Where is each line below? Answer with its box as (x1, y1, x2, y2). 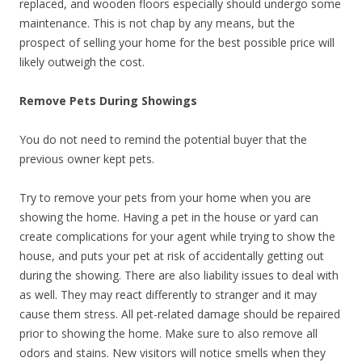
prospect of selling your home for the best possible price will (19, 35, 335, 50)
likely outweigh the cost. (19, 54, 145, 69)
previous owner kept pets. (19, 151, 154, 166)
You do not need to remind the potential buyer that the (19, 132, 307, 147)
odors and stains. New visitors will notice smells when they (19, 345, 326, 360)
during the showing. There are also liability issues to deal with (19, 267, 339, 283)
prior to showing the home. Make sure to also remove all (19, 326, 318, 341)
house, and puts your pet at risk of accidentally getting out (19, 248, 324, 263)
